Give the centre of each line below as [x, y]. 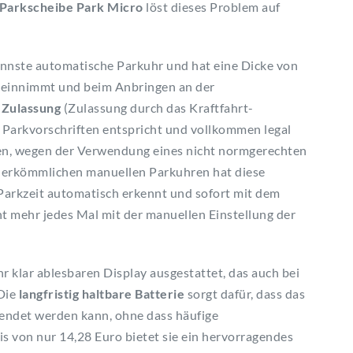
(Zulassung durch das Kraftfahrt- [157, 107]
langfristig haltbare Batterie [101, 293]
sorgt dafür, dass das [245, 293]
